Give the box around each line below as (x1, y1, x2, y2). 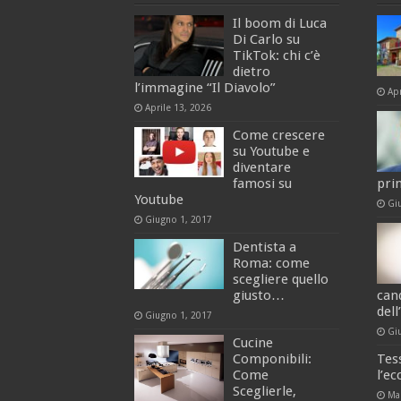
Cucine (232, 335, 273, 351)
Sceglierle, (232, 383, 296, 399)
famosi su (232, 175, 292, 192)
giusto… (232, 287, 285, 303)
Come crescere (232, 127, 325, 143)
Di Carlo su (232, 31, 300, 47)
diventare (232, 159, 291, 175)
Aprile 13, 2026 (144, 102, 211, 113)
